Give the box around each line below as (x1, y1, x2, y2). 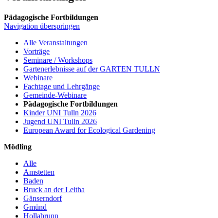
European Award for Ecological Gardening (23, 126, 155, 134)
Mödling (4, 142, 32, 151)
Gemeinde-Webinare (23, 91, 87, 99)
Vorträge (23, 47, 50, 55)
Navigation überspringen (4, 21, 80, 30)
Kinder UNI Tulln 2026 (23, 108, 96, 117)
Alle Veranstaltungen (23, 38, 88, 47)
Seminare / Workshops (23, 55, 92, 64)
